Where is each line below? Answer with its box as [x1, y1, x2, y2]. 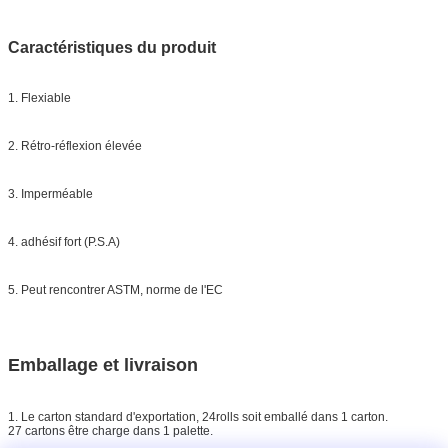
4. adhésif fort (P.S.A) [8, 235, 120, 250]
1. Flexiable [8, 91, 71, 106]
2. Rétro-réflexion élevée [8, 139, 142, 154]
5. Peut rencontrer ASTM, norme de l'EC [8, 283, 223, 298]
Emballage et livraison [8, 355, 198, 376]
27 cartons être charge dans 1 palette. [8, 424, 213, 439]
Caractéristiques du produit [8, 39, 216, 57]
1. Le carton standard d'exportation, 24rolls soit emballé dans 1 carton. [8, 410, 388, 425]
